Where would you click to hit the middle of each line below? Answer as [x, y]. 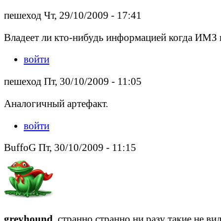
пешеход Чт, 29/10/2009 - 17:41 [73, 15]
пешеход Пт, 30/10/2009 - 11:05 [73, 81]
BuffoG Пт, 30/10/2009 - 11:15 [70, 147]
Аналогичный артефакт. [56, 103]
